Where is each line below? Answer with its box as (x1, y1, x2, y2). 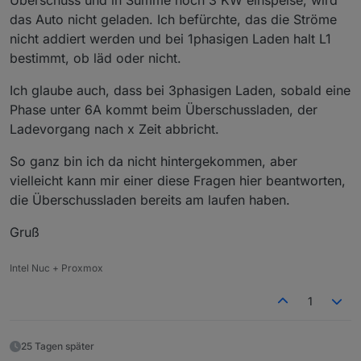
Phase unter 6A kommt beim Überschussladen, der (10, 101, 317, 118)
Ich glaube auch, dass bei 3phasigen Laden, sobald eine (10, 81, 351, 98)
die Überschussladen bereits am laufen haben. (10, 191, 290, 208)
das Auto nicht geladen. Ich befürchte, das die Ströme (10, 10, 337, 27)
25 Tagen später (21, 339, 94, 352)
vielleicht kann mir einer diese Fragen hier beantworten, (10, 172, 346, 189)
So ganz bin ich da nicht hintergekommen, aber (10, 152, 297, 169)
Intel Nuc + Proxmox (10, 261, 103, 274)
